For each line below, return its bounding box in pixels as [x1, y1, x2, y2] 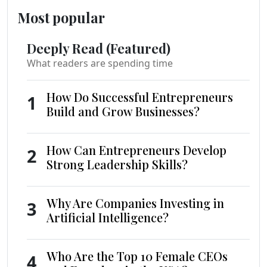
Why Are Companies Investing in [46, 195, 225, 212]
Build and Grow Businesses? [46, 103, 200, 120]
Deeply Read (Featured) [27, 39, 170, 57]
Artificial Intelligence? [46, 209, 169, 226]
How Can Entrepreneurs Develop [46, 142, 227, 159]
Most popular [17, 8, 105, 27]
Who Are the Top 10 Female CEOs [46, 248, 228, 265]
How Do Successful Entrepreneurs [46, 89, 234, 105]
